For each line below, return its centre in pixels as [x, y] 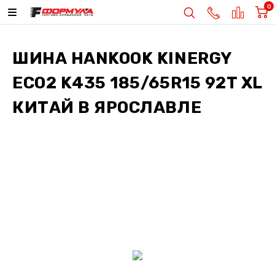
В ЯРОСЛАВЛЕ [138, 107]
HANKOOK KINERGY [151, 58]
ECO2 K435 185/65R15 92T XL [137, 83]
